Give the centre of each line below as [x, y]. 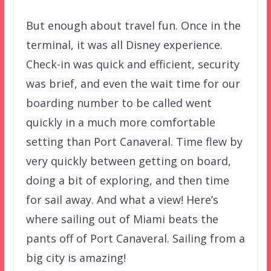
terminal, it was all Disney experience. [124, 44]
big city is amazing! [76, 257]
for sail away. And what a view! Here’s [122, 199]
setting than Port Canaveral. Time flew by [134, 141]
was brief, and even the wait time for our [133, 83]
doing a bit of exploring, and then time [127, 180]
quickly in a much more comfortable [120, 122]
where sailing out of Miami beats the [122, 219]
